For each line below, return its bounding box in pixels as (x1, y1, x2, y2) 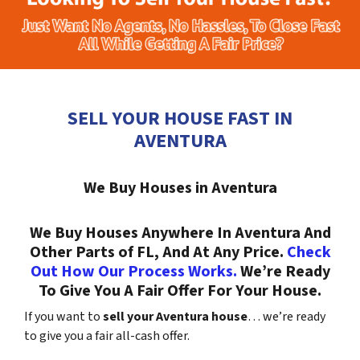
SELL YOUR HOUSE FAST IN (67, 104, 292, 133)
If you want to (24, 308, 100, 325)
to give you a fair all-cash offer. (24, 327, 190, 345)
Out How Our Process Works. (30, 260, 237, 283)
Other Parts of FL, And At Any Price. (29, 241, 287, 264)
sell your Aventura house (100, 308, 247, 325)
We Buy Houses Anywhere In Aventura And (29, 222, 331, 244)
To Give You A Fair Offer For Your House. (39, 280, 321, 302)
